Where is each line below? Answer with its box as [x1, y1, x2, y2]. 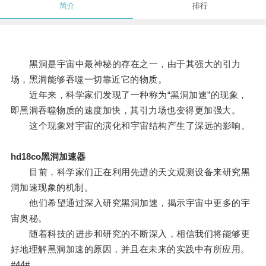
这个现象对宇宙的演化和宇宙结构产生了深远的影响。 [10, 121, 251, 131]
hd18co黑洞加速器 [10, 151, 85, 162]
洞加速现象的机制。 [10, 182, 94, 193]
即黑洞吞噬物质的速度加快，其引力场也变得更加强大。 [10, 105, 241, 116]
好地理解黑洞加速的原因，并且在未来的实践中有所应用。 [10, 244, 250, 255]
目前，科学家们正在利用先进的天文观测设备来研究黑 [10, 167, 251, 178]
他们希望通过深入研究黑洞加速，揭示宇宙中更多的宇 [10, 198, 251, 208]
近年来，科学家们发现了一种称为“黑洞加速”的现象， [10, 90, 248, 100]
